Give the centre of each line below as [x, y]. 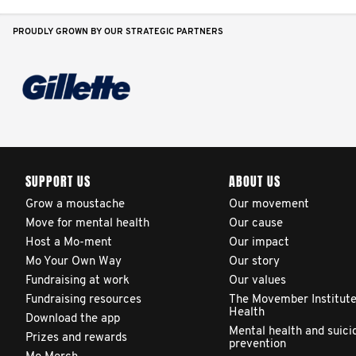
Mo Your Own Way [74, 262]
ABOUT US [255, 182]
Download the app [73, 319]
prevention [257, 344]
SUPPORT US [58, 182]
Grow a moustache [75, 205]
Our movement [269, 205]
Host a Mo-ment [69, 243]
